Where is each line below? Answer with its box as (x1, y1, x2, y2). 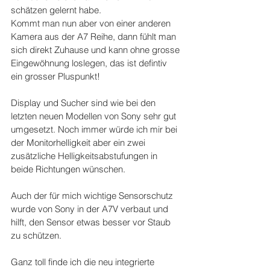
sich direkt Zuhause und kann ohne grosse (11, 44, 182, 56)
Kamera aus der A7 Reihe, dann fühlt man (11, 31, 178, 43)
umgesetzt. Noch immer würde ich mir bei (11, 124, 180, 136)
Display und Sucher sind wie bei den (11, 97, 158, 109)
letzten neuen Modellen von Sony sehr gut (11, 110, 178, 122)
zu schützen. (11, 230, 61, 242)
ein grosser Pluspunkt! (11, 71, 100, 83)
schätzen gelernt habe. (11, 4, 101, 16)
